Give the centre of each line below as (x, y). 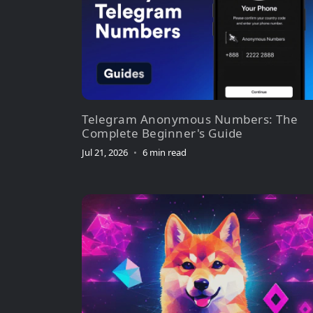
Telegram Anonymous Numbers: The (190, 119)
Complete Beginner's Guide (162, 133)
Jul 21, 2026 (105, 152)
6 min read (165, 152)
